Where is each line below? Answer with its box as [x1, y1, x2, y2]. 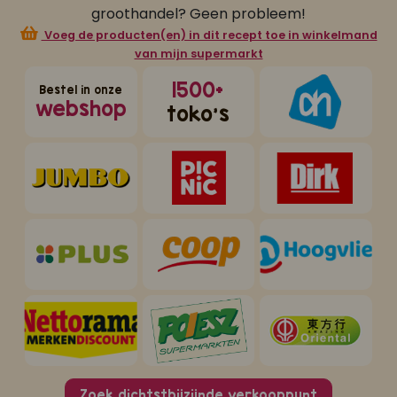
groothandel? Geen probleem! [91, 4, 306, 25]
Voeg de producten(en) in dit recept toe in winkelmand [41, 27, 378, 43]
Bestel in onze [39, 82, 123, 97]
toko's [167, 101, 230, 127]
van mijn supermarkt [134, 46, 263, 62]
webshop [35, 95, 127, 121]
